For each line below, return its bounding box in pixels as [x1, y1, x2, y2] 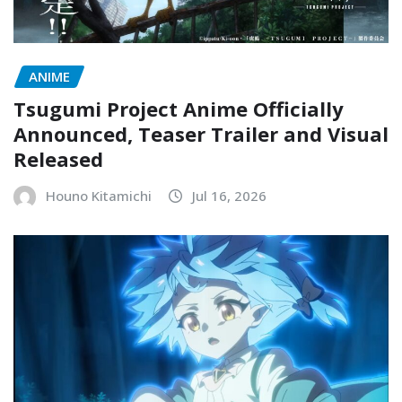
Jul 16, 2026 [192, 187, 267, 205]
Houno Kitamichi [46, 187, 152, 205]
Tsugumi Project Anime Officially [13, 95, 344, 123]
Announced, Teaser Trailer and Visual [13, 120, 389, 148]
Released [13, 145, 103, 173]
